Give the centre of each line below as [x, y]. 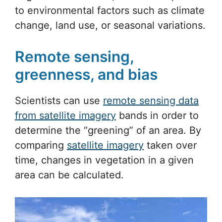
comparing [41, 145]
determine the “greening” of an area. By [108, 130]
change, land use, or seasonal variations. [110, 25]
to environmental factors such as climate [110, 10]
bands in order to [157, 115]
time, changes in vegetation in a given [104, 160]
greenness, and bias [86, 74]
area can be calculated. [69, 175]
